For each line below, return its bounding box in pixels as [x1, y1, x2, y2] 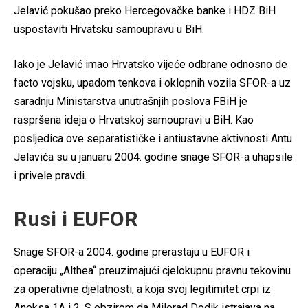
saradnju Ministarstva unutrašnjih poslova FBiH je [14, 94, 247, 108]
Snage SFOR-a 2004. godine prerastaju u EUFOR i [14, 245, 250, 259]
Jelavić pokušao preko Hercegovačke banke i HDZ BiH [14, 3, 276, 17]
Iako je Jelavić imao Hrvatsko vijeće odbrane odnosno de [14, 57, 287, 71]
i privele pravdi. [14, 168, 87, 182]
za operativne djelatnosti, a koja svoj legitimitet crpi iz [14, 283, 271, 296]
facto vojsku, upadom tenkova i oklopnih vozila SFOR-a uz [14, 76, 291, 89]
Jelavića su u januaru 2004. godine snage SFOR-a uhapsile [14, 150, 293, 164]
